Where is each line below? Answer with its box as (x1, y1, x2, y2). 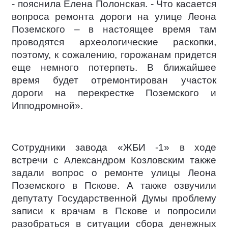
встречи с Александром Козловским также (12, 155, 216, 166)
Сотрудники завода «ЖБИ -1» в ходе (12, 142, 216, 153)
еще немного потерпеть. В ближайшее (12, 62, 216, 73)
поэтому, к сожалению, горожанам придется (12, 49, 216, 60)
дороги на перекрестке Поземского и (12, 87, 216, 98)
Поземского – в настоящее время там (12, 23, 216, 35)
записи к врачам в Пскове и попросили (12, 206, 216, 217)
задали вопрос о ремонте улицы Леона (12, 167, 216, 179)
